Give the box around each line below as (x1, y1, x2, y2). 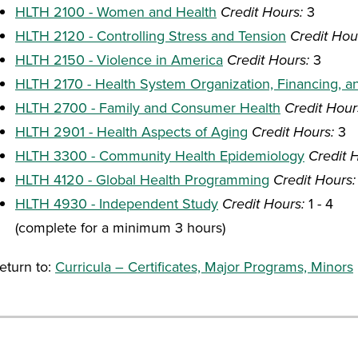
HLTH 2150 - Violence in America (15, 50, 223, 70)
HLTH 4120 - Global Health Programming (15, 169, 269, 189)
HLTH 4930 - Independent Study (15, 193, 218, 213)
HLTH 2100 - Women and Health (15, 2, 217, 22)
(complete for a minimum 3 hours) (15, 217, 225, 237)
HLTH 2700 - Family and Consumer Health (15, 97, 280, 117)
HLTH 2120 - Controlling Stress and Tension (15, 26, 286, 46)
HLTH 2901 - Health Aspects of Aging (15, 121, 248, 141)
